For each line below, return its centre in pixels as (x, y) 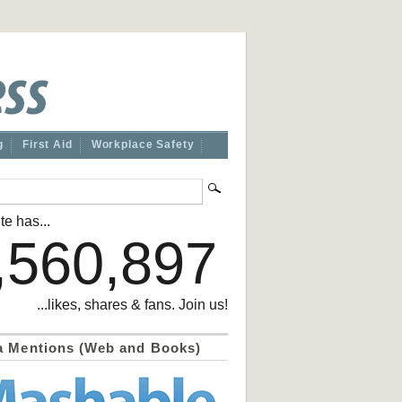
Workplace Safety (143, 144)
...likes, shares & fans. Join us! (132, 305)
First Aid (48, 144)
